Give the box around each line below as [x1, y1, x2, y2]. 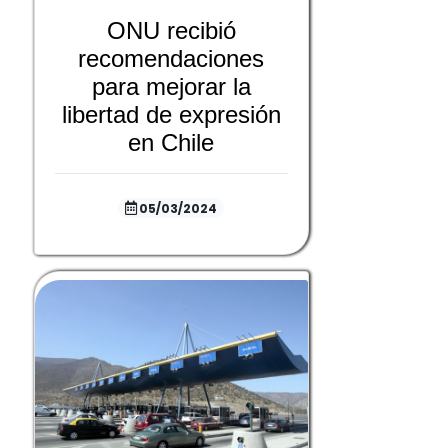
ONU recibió [106, 16, 236, 44]
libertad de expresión [61, 100, 281, 128]
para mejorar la [91, 72, 251, 100]
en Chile [128, 128, 215, 156]
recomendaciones [78, 44, 265, 72]
